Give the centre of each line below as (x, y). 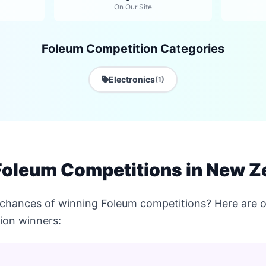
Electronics (132, 79)
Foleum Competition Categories (133, 49)
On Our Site (133, 7)
